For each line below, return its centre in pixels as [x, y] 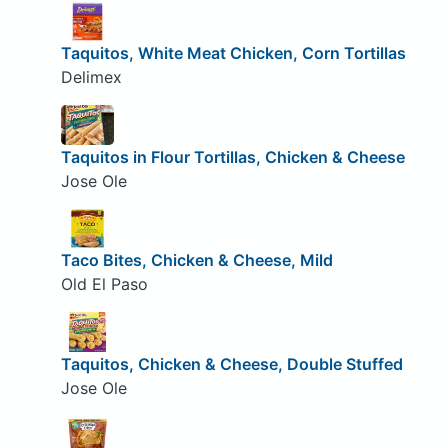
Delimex [91, 77]
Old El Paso [104, 284]
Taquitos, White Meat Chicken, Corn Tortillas [233, 53]
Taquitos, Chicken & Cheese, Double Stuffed [231, 363]
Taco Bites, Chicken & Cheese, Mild [196, 260]
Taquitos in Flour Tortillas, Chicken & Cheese [232, 156]
